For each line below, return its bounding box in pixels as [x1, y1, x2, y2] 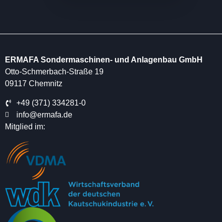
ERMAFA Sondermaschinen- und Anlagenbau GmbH [5, 55, 203, 64]
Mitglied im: [5, 122, 45, 131]
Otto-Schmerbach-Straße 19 [5, 67, 104, 76]
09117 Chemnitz [5, 79, 62, 88]
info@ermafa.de [16, 110, 72, 119]
